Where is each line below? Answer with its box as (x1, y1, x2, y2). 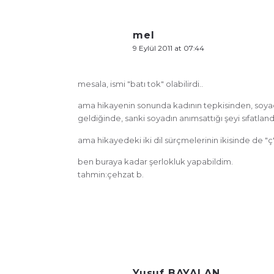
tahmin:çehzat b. (78, 169, 144, 179)
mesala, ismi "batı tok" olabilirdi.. (78, 78, 203, 89)
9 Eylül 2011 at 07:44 (133, 43, 204, 53)
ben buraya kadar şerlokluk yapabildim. (78, 156, 233, 166)
